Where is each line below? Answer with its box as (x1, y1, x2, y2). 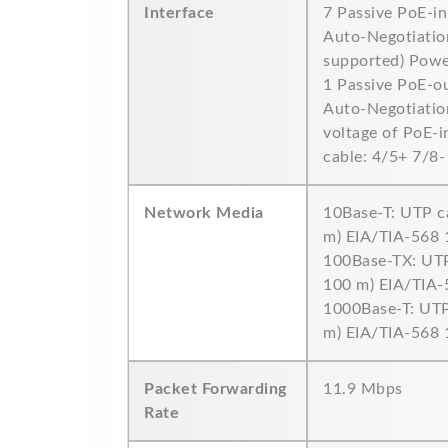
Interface (144, 5, 215, 21)
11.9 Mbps (323, 381, 403, 397)
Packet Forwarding (144, 381, 287, 397)
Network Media (144, 205, 264, 221)
